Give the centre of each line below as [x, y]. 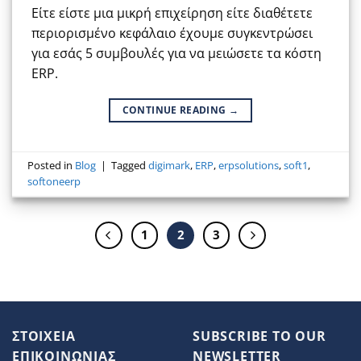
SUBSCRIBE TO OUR [259, 336]
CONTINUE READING [175, 110]
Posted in [52, 166]
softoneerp [54, 182]
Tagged [130, 166]
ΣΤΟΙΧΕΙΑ [44, 336]
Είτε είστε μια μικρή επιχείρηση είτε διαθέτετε [172, 12]
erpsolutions [249, 166]
